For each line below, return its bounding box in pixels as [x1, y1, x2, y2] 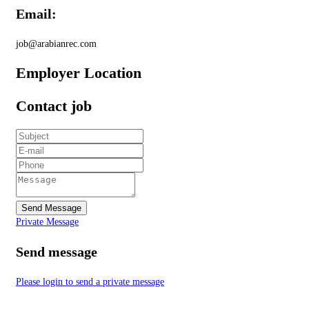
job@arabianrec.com [16, 38, 97, 49]
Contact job [16, 97, 92, 115]
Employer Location [16, 63, 141, 81]
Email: [16, 6, 57, 21]
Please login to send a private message [16, 277, 164, 288]
